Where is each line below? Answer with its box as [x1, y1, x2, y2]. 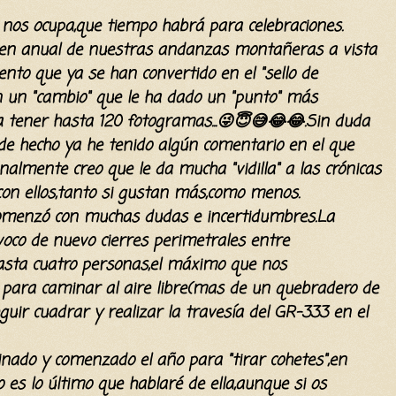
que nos [225, 252, 286, 278]
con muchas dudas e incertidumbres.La [49, 204, 334, 230]
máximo [166, 252, 225, 278]
